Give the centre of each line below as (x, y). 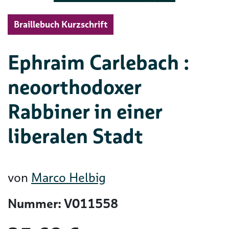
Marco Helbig (68, 178)
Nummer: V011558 (63, 204)
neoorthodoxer (74, 87)
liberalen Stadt (75, 136)
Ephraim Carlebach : (98, 62)
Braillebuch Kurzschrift (61, 24)
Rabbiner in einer (85, 111)
